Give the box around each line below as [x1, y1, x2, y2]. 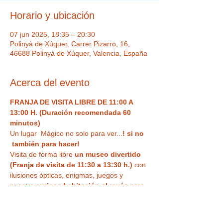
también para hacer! [10, 140, 84, 148]
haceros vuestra [10, 192, 63, 200]
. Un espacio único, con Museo [39, 213, 140, 221]
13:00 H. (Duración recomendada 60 [10, 109, 133, 116]
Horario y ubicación [10, 10, 95, 21]
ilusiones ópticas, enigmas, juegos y [10, 171, 125, 179]
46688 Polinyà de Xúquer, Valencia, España [10, 49, 147, 57]
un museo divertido [73, 150, 143, 158]
